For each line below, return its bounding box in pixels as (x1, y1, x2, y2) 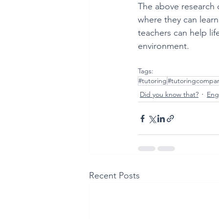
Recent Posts (89, 170, 140, 181)
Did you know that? (140, 89, 198, 99)
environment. (138, 41, 192, 52)
